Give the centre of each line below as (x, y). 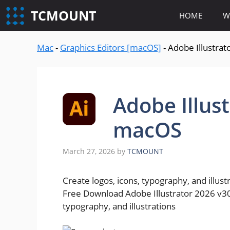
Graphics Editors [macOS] (111, 47)
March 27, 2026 (89, 151)
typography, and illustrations (119, 206)
